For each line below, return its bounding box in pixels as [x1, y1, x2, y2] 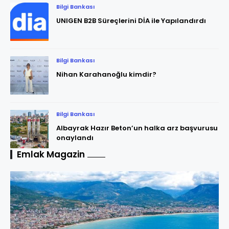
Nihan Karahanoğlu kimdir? [56, 69, 156, 79]
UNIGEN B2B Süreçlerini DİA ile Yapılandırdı [56, 15, 206, 26]
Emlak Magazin [17, 148, 85, 161]
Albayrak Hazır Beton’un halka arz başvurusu [56, 123, 144, 133]
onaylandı [56, 132, 94, 143]
